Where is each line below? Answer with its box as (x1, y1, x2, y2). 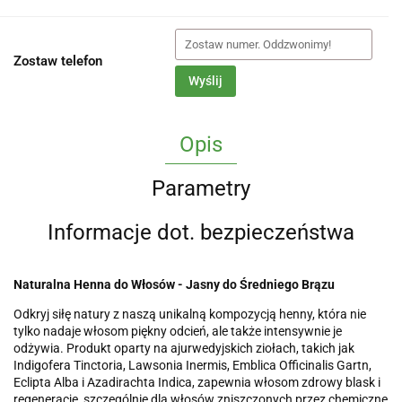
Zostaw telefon (13, 53, 102, 70)
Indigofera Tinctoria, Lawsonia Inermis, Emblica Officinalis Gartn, (13, 357, 371, 372)
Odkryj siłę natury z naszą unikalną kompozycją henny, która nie (13, 306, 366, 321)
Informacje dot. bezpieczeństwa (48, 220, 354, 246)
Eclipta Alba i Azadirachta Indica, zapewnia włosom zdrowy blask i (13, 374, 380, 389)
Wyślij (188, 74, 223, 89)
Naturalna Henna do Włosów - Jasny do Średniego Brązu (13, 276, 335, 292)
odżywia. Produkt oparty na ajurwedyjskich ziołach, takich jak (13, 340, 354, 355)
